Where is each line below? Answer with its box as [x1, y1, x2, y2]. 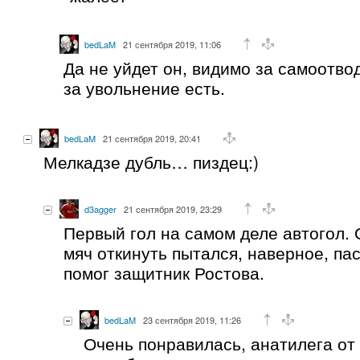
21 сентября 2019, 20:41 [103, 131, 201, 145]
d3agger [84, 202, 117, 215]
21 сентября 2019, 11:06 [123, 37, 221, 51]
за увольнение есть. [63, 75, 225, 100]
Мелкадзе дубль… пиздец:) [43, 149, 259, 174]
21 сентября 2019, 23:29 [124, 202, 222, 215]
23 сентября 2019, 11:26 [143, 313, 241, 326]
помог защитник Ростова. [63, 260, 264, 284]
